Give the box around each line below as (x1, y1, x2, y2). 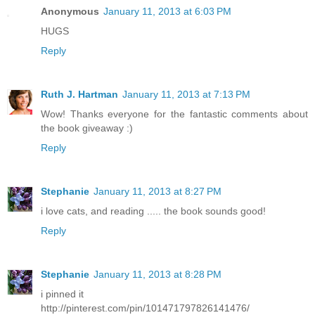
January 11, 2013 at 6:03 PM (103, 5, 231, 17)
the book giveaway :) (41, 122, 133, 134)
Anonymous (41, 5, 99, 17)
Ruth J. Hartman (41, 88, 118, 100)
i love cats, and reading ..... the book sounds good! (41, 205, 266, 217)
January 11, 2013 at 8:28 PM (94, 268, 221, 280)
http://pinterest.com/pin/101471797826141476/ (41, 302, 250, 314)
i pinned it (41, 288, 84, 300)
